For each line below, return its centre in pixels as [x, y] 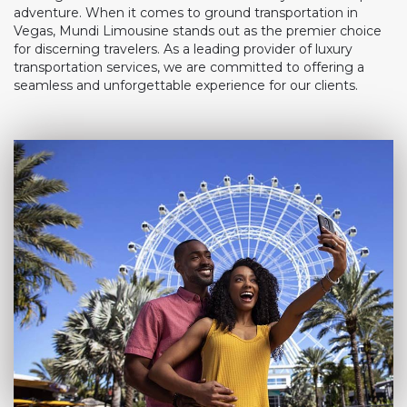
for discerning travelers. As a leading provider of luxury [183, 49]
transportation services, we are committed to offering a [189, 67]
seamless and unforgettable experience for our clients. [186, 85]
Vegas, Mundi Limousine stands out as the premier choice [198, 31]
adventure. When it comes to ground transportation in [186, 13]
